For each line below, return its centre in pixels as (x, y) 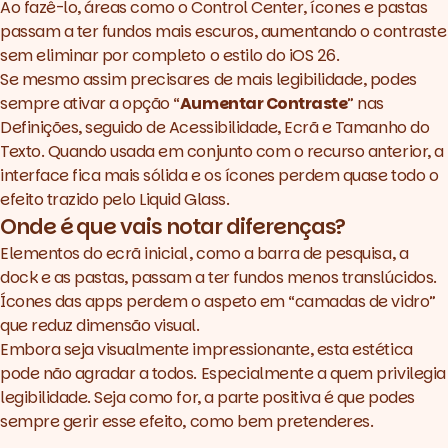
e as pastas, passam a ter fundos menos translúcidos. (239, 277)
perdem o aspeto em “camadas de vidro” (279, 301)
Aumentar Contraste (263, 103)
